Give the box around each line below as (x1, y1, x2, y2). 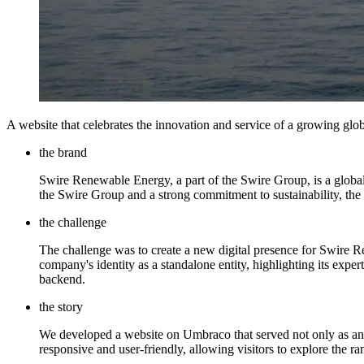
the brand (39, 145, 87, 160)
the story (39, 300, 83, 314)
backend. (39, 272, 85, 287)
